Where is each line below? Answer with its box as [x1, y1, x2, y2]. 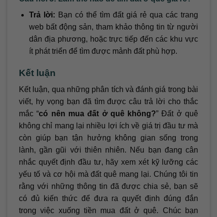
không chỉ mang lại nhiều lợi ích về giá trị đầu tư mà [19, 122, 198, 130]
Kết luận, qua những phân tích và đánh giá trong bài [19, 85, 198, 94]
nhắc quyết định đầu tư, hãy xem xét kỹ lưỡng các [19, 158, 198, 167]
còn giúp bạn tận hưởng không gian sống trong [19, 134, 198, 142]
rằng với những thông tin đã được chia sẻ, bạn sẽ [19, 182, 198, 191]
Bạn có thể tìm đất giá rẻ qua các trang [55, 10, 199, 19]
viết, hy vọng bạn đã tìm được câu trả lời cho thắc [19, 97, 198, 106]
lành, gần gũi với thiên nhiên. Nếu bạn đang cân [19, 146, 198, 155]
